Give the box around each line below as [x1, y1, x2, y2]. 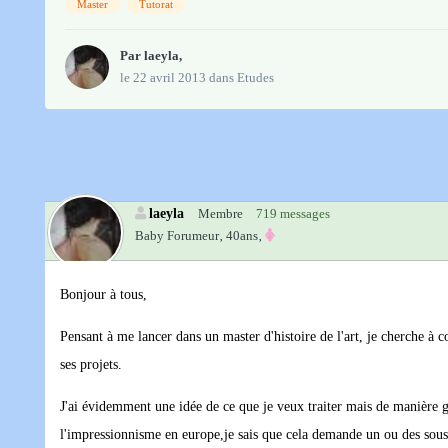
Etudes [237, 70, 274, 86]
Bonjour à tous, [60, 287, 147, 303]
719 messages [256, 206, 330, 222]
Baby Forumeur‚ [135, 228, 223, 244]
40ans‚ [226, 228, 262, 244]
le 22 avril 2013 [120, 70, 206, 86]
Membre [198, 206, 243, 222]
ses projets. [60, 357, 122, 373]
